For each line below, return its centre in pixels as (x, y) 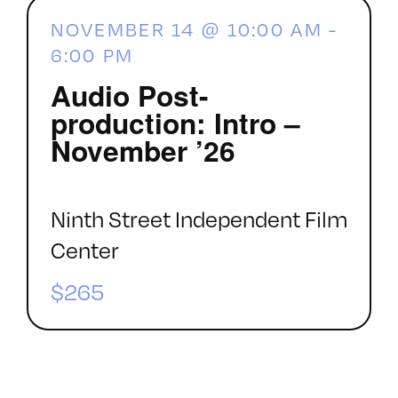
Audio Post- (129, 96)
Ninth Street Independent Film (199, 219)
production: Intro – (175, 123)
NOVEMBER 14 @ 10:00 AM (186, 30)
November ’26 (143, 151)
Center (84, 250)
